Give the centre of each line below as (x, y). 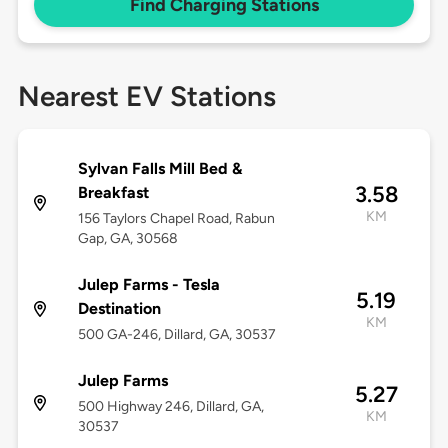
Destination (119, 309)
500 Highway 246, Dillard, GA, (170, 407)
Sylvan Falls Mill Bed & (159, 169)
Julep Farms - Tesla (148, 285)
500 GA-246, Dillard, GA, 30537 (176, 335)
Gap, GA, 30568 (127, 239)
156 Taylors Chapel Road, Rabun (176, 219)
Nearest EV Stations (146, 96)
